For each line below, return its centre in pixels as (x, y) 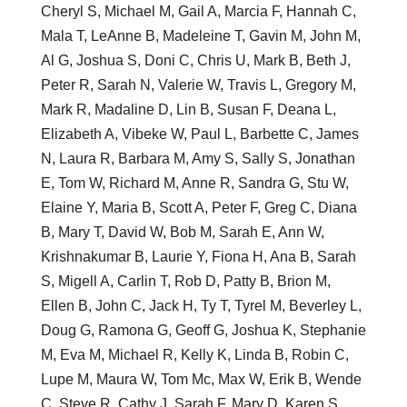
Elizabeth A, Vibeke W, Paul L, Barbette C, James (199, 134)
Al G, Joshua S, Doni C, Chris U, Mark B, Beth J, (195, 61)
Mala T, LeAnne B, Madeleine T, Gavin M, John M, (200, 36)
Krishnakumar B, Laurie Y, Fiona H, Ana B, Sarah (198, 257)
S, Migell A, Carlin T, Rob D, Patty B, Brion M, (185, 282)
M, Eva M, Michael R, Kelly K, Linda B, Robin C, (194, 355)
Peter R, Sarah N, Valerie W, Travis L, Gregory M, (198, 85)
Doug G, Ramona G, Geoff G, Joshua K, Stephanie (203, 331)
